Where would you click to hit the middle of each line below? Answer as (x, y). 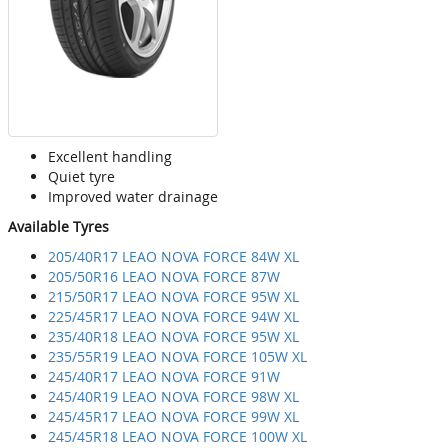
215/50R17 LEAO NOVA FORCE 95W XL (173, 297)
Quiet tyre (81, 177)
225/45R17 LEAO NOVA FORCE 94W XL (173, 317)
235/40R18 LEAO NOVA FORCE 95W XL (173, 337)
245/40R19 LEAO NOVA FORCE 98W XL (173, 397)
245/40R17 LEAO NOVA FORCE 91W (164, 377)
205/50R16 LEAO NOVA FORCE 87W (164, 277)
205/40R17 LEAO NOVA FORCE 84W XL (173, 257)
